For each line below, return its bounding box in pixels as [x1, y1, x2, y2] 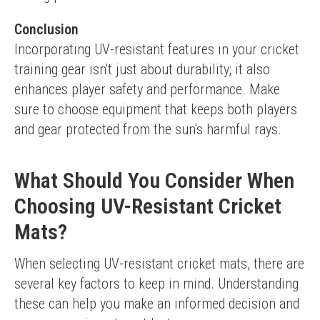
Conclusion [14, 21, 79, 38]
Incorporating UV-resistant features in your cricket [14, 41, 299, 58]
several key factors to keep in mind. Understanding [14, 275, 299, 292]
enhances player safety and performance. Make [14, 81, 280, 98]
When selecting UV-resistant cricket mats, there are [14, 255, 304, 272]
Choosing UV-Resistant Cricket [14, 194, 281, 219]
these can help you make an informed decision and [14, 295, 299, 312]
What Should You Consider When [14, 168, 294, 193]
